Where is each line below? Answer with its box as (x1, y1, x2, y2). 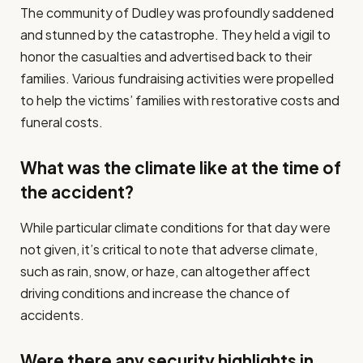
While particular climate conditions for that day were (20, 219, 331, 237)
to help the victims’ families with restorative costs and (20, 92, 340, 109)
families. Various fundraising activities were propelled (20, 70, 334, 88)
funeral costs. (20, 113, 103, 131)
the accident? (20, 181, 134, 203)
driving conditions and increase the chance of (20, 284, 290, 302)
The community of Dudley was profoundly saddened (20, 4, 334, 22)
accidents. (20, 306, 84, 324)
